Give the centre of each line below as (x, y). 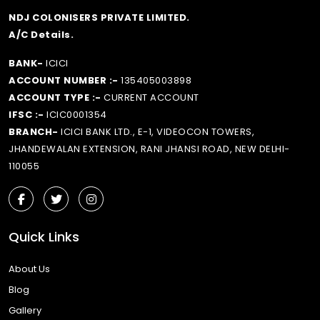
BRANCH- (34, 131)
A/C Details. (41, 34)
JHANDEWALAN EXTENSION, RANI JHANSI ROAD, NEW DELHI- (149, 149)
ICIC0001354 (75, 114)
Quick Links (44, 236)
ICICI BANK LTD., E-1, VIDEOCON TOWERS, (156, 131)
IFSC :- (26, 114)
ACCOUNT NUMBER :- (64, 80)
